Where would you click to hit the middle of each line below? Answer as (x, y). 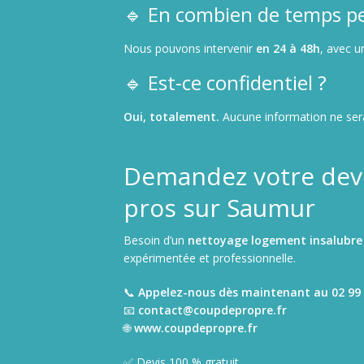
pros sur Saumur (219, 207)
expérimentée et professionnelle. (210, 258)
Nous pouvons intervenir (190, 48)
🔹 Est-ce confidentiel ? (225, 82)
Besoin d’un (156, 240)
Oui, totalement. (171, 116)
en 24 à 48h (288, 48)
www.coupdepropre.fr (196, 327)
